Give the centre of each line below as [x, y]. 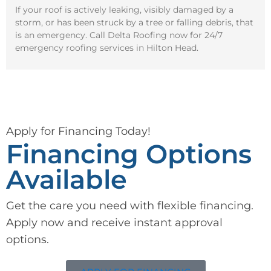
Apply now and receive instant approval [114, 223]
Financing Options [129, 155]
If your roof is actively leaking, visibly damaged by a [124, 10]
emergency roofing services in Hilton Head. [107, 48]
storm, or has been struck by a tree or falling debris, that [134, 23]
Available [67, 180]
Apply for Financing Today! [78, 132]
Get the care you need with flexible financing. [130, 206]
